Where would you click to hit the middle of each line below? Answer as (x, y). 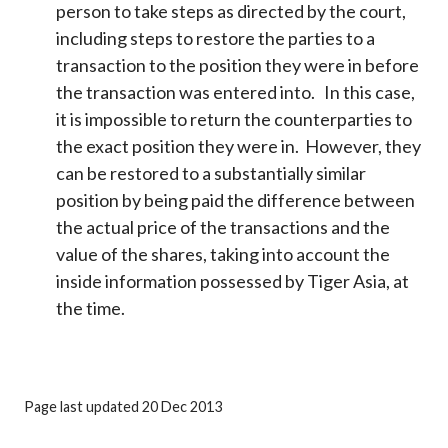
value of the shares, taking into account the (223, 254)
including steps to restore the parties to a (216, 38)
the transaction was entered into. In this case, (236, 92)
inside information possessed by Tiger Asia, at (233, 281)
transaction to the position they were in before (238, 65)
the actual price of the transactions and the (223, 227)
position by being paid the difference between (236, 200)
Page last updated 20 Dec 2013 (123, 407)
